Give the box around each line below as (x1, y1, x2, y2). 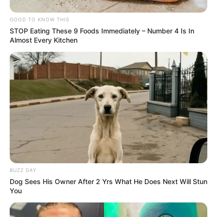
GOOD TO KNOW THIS (10, 16, 69, 23)
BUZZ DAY (10, 167, 36, 173)
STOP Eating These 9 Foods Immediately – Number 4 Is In (10, 27, 194, 35)
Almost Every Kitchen (10, 36, 77, 45)
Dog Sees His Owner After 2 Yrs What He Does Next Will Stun (10, 177, 207, 186)
